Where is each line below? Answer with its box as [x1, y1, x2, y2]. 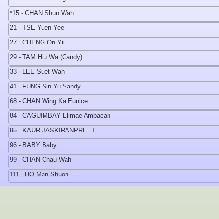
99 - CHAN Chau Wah [10, 156, 71, 163]
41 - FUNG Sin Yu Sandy [10, 83, 81, 90]
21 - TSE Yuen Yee [10, 24, 64, 31]
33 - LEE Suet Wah [10, 68, 65, 75]
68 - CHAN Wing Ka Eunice [10, 97, 88, 105]
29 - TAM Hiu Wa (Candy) [10, 53, 82, 61]
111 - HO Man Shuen [10, 171, 68, 178]
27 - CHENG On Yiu [10, 39, 66, 46]
